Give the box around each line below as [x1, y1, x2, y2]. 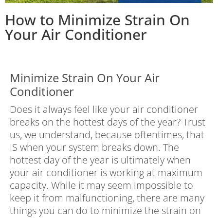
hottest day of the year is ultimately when [10, 153, 191, 167]
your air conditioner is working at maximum [10, 166, 202, 180]
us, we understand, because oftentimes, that [10, 128, 204, 142]
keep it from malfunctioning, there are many [10, 191, 204, 205]
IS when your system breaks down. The [10, 141, 179, 154]
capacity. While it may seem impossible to [10, 179, 193, 192]
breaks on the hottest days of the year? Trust [10, 115, 205, 129]
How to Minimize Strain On [5, 10, 190, 30]
